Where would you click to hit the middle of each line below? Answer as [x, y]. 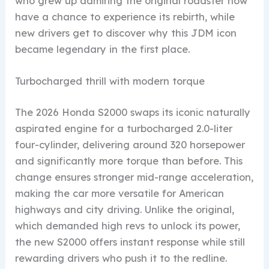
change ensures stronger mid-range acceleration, [134, 177]
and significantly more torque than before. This [129, 161]
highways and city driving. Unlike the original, [125, 209]
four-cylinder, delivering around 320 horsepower [130, 144]
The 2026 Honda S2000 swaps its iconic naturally [133, 112]
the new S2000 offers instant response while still [130, 242]
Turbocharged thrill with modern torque [110, 81]
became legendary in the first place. [103, 49]
